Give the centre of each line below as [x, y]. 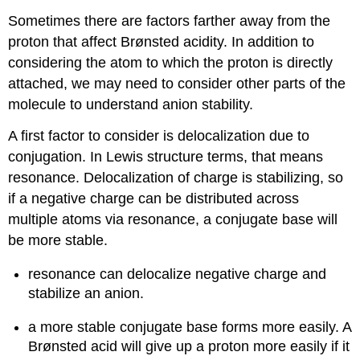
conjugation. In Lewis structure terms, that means [166, 156]
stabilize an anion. [86, 294]
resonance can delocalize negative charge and [178, 274]
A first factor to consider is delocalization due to [159, 135]
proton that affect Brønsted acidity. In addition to [162, 41]
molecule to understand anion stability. [131, 104]
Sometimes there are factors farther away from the [170, 20]
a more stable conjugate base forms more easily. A [190, 327]
